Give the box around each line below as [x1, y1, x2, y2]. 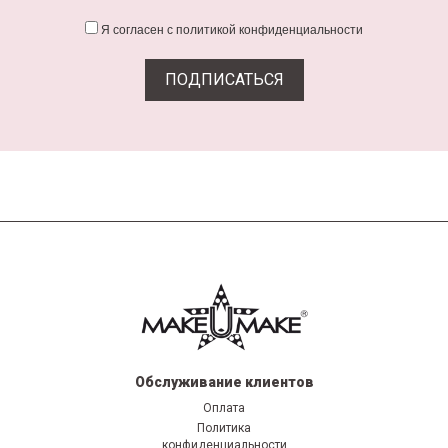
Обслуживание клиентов [134, 374, 314, 391]
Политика [197, 421, 251, 436]
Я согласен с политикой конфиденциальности [101, 23, 363, 37]
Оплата [203, 401, 245, 416]
